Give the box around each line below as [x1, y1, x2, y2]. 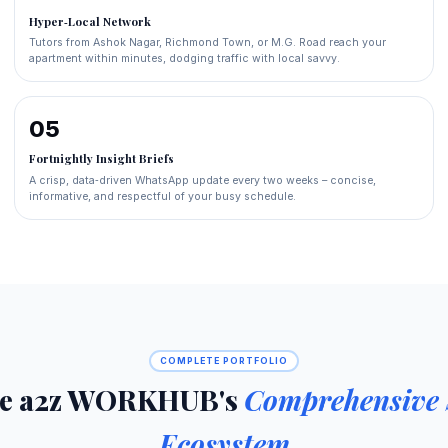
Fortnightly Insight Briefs [28, 151, 174, 167]
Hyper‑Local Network [28, 14, 151, 30]
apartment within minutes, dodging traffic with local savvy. [28, 52, 340, 66]
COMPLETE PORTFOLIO [160, 355, 288, 366]
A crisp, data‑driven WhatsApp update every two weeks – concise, [28, 173, 376, 187]
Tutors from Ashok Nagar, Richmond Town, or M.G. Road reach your [28, 36, 386, 50]
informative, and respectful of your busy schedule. [28, 189, 296, 203]
